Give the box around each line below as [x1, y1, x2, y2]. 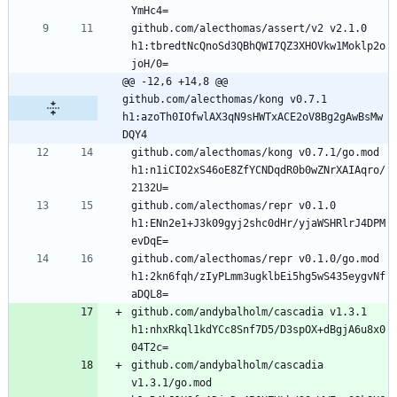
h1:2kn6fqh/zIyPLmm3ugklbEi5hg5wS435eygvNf [131, 269, 385, 283]
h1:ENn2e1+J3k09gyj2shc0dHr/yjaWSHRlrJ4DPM [131, 216, 385, 230]
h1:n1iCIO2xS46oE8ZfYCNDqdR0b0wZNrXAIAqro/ [131, 163, 385, 176]
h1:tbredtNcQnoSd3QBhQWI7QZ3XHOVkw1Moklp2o [131, 39, 385, 52]
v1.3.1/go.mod [131, 376, 212, 389]
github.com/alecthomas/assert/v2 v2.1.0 [131, 21, 367, 35]
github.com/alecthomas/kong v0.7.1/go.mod [131, 145, 379, 159]
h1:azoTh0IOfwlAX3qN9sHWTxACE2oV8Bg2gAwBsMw [122, 110, 383, 123]
